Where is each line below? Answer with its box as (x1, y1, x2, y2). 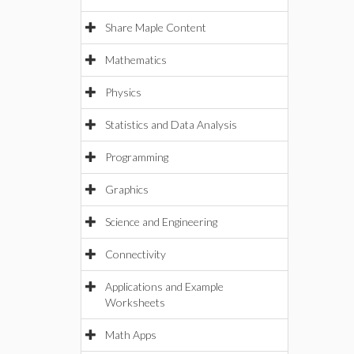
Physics (105, 85, 141, 99)
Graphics (105, 183, 149, 196)
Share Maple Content (105, 21, 206, 34)
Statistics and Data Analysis (105, 118, 237, 131)
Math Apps (105, 328, 156, 341)
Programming (105, 150, 168, 164)
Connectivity (105, 247, 166, 261)
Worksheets (105, 296, 165, 309)
